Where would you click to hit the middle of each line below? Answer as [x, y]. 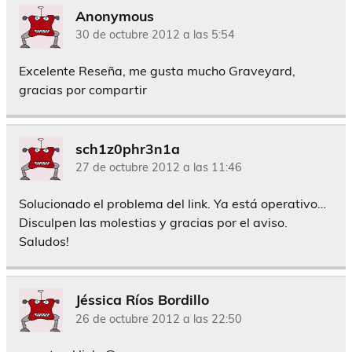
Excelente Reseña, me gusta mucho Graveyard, [157, 71]
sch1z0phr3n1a [128, 148]
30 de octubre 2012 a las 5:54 [155, 35]
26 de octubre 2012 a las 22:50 [159, 319]
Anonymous [115, 15]
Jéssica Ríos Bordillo [142, 299]
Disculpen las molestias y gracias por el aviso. [153, 222]
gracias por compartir [83, 90]
